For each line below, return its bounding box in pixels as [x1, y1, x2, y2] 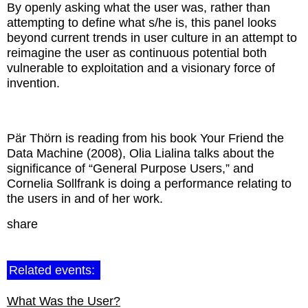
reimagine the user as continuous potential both [7, 45, 267, 60]
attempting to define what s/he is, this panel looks [7, 15, 276, 30]
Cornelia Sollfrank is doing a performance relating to [7, 176, 291, 190]
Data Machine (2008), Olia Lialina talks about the [7, 146, 274, 160]
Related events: [9, 263, 98, 277]
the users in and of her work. [7, 191, 163, 206]
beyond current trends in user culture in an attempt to [7, 30, 297, 45]
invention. [7, 76, 60, 90]
